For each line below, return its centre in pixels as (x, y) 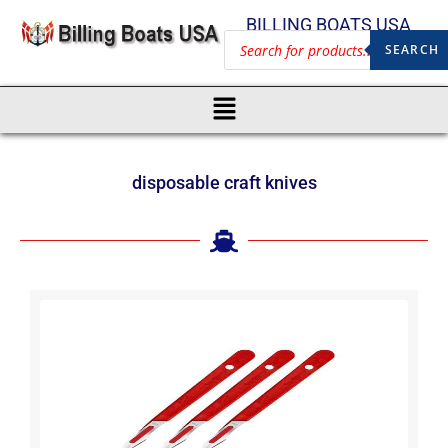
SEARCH (411, 49)
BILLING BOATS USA (328, 24)
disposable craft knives (224, 182)
